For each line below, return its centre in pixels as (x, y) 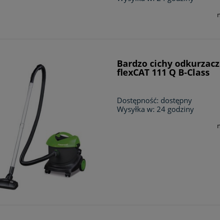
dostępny (177, 100)
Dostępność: (138, 100)
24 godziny (176, 109)
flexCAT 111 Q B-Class (164, 72)
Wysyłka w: (136, 109)
